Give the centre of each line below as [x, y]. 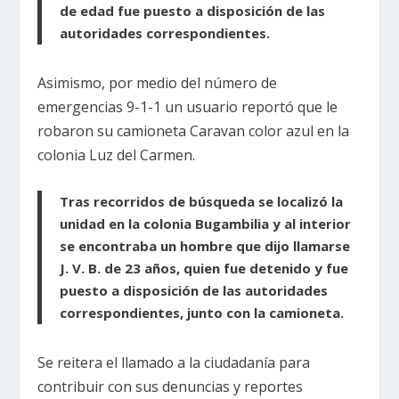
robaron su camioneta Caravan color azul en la [194, 130]
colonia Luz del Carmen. [117, 155]
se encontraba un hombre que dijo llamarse [205, 245]
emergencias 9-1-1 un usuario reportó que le [188, 106]
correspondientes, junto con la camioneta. [202, 312]
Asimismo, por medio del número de [158, 82]
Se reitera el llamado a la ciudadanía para [174, 362]
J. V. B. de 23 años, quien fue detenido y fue [204, 268]
